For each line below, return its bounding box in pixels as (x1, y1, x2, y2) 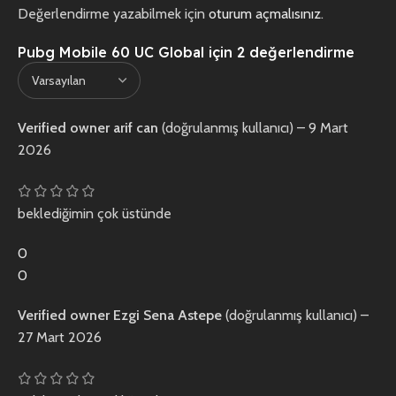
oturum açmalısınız (209, 5, 321, 23)
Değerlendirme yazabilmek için (18, 5, 209, 23)
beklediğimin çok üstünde (18, 205, 171, 223)
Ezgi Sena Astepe (113, 307, 225, 324)
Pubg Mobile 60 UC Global (18, 43, 204, 62)
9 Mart (308, 119, 348, 137)
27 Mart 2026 (18, 329, 102, 346)
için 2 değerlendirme (204, 43, 354, 62)
